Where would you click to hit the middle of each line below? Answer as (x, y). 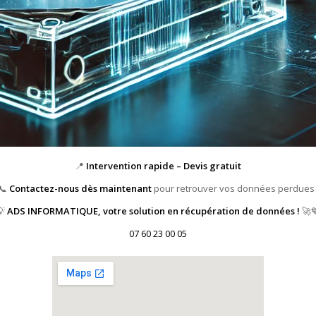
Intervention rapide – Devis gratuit (164, 165)
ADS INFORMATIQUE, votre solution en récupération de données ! (153, 211)
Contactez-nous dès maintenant (80, 188)
